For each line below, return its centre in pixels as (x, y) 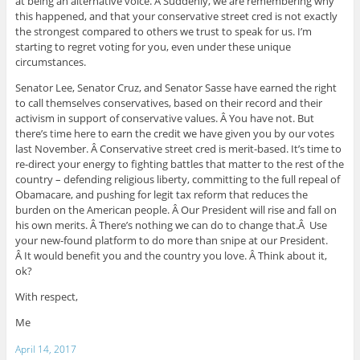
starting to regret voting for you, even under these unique (153, 46)
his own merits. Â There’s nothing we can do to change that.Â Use (171, 225)
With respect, (46, 296)
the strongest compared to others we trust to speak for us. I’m (163, 31)
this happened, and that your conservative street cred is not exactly (176, 16)
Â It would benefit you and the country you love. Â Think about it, (171, 255)
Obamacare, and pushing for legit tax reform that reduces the (161, 194)
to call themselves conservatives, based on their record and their (168, 102)
